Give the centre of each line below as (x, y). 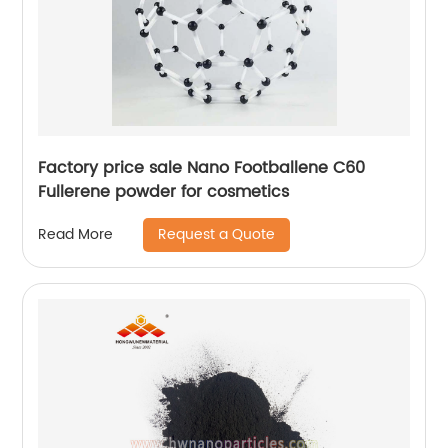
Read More (76, 235)
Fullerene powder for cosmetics (164, 191)
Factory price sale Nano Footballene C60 (202, 167)
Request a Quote (217, 234)
